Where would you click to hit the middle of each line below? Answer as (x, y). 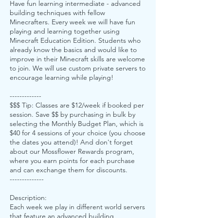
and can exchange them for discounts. (69, 170)
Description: (28, 198)
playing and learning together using (65, 31)
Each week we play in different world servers (77, 207)
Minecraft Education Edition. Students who (75, 40)
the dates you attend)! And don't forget (71, 142)
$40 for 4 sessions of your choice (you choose (78, 133)
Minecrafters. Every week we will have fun (73, 22)
